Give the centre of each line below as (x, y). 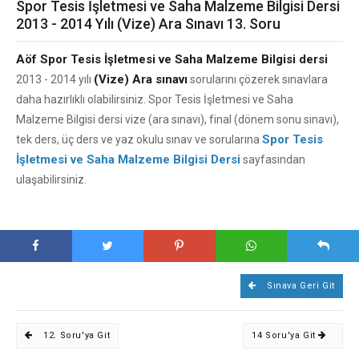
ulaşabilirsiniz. (51, 179)
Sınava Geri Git (299, 286)
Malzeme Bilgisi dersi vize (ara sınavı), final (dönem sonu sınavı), (177, 119)
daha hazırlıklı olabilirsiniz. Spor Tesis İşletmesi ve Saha (155, 99)
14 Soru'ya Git (285, 335)
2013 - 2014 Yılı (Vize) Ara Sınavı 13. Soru (148, 24)
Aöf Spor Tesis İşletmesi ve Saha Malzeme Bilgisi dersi (172, 59)
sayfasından (273, 159)
